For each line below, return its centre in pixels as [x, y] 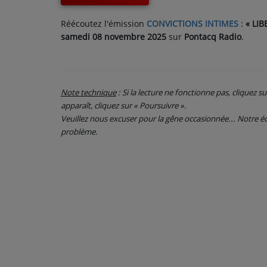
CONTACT [34, 22]
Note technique [89, 92]
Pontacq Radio [213, 36]
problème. [79, 131]
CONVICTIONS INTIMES [193, 23]
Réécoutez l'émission [104, 23]
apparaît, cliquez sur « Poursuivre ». [124, 105]
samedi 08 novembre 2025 [115, 36]
